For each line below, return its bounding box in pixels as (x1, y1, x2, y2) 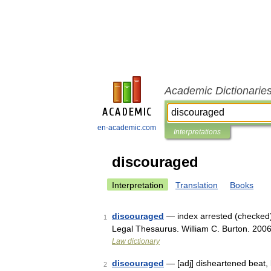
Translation (175, 180, 218, 190)
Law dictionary (112, 237, 160, 246)
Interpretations (174, 128, 221, 136)
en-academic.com (97, 123, 156, 132)
